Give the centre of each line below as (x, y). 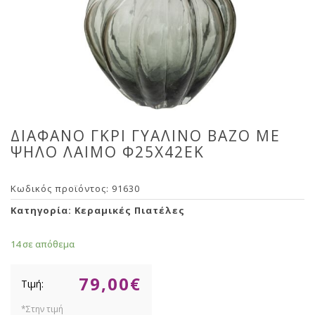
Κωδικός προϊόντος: (61, 188)
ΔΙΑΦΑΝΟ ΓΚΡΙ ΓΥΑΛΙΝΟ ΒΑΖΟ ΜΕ (146, 136)
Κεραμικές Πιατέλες (130, 210)
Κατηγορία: (43, 210)
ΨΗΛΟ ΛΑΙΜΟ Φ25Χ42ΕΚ (108, 152)
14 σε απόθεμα (43, 244)
